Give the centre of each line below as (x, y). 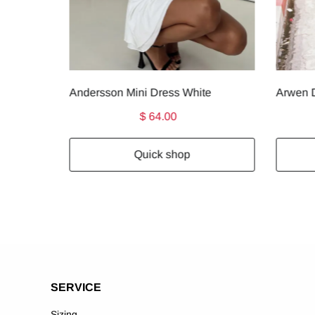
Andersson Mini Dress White (140, 92)
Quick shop (162, 154)
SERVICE (76, 287)
